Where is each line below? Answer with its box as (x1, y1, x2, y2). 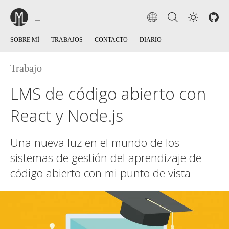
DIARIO (140, 36, 162, 43)
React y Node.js (10, 104, 123, 126)
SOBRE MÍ (10, 36, 39, 43)
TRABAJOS (51, 36, 83, 43)
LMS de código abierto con (10, 82, 206, 104)
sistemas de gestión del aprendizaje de (10, 150, 201, 165)
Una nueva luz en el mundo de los (10, 134, 179, 150)
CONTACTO (95, 36, 128, 43)
